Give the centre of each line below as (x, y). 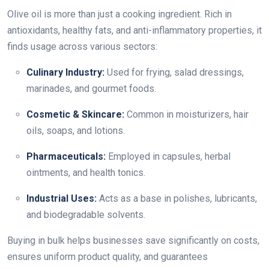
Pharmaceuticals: (66, 156)
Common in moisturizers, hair (186, 114)
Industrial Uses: (62, 198)
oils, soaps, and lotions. (76, 131)
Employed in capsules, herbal (168, 156)
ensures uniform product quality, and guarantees (107, 257)
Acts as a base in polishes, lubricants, (177, 198)
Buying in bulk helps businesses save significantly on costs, (133, 240)
